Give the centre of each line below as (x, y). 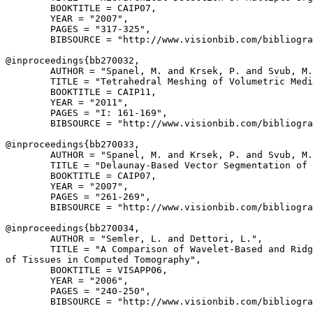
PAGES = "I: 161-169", (87, 113)
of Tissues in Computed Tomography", (103, 260)
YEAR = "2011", (67, 102)
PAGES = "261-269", (78, 197)
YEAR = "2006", (67, 281)
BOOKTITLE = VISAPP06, (87, 270)
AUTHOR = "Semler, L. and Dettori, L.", (134, 239)
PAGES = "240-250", (78, 291)
